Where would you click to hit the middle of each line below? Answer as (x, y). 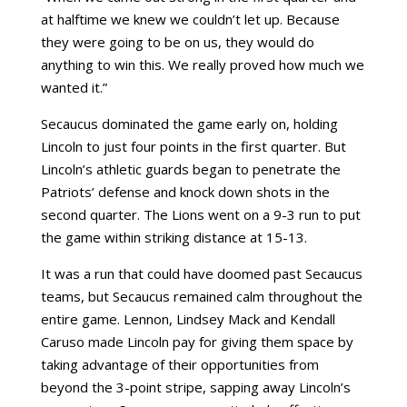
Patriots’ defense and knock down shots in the (185, 192)
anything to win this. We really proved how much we (202, 65)
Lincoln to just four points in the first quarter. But (193, 146)
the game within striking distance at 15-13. (174, 237)
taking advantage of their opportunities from (179, 364)
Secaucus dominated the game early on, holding (189, 124)
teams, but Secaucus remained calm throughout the (201, 296)
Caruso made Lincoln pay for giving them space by (197, 342)
